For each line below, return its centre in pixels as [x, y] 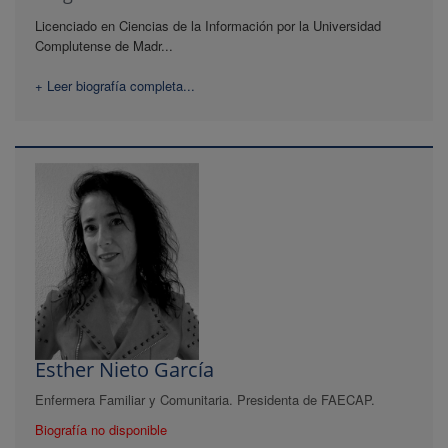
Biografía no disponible [101, 430]
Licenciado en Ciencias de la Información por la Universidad [208, 26]
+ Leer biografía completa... [115, 86]
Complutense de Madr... [104, 46]
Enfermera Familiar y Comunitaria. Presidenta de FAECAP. [205, 400]
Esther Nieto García [124, 370]
